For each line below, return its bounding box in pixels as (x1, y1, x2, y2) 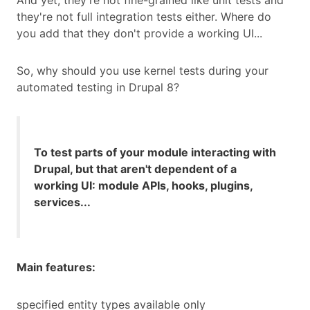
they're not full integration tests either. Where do (17, 10, 271, 24)
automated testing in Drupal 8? (17, 80, 179, 95)
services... (34, 195, 91, 210)
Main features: (17, 260, 95, 275)
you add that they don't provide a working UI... (17, 26, 262, 41)
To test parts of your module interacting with (34, 145, 276, 160)
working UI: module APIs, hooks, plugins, (34, 179, 253, 193)
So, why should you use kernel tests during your (17, 64, 268, 78)
